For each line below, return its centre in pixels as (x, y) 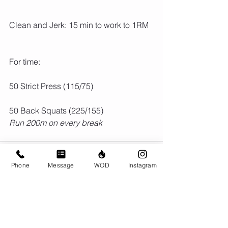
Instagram (142, 165)
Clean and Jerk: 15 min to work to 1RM (79, 25)
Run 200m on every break (56, 123)
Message (61, 165)
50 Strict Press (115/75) (51, 86)
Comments (29, 192)
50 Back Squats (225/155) (56, 111)
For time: (25, 62)
